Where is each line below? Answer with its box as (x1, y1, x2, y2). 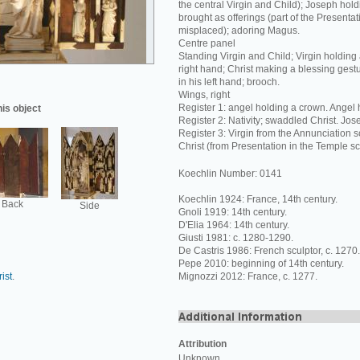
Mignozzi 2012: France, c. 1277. (178, 271, 317, 282)
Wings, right (178, 89, 230, 100)
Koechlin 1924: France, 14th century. (178, 194, 337, 205)
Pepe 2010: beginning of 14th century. (178, 258, 344, 269)
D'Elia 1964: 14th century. (178, 219, 289, 231)
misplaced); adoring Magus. (178, 25, 300, 36)
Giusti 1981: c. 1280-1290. (178, 232, 293, 243)
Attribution (178, 338, 227, 350)
